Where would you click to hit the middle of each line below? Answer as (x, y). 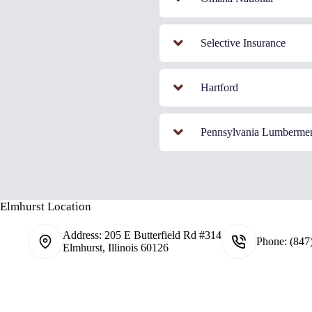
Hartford (219, 87)
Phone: (273, 241)
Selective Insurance (243, 42)
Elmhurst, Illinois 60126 (116, 247)
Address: (84, 235)
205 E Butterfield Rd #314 (163, 235)
